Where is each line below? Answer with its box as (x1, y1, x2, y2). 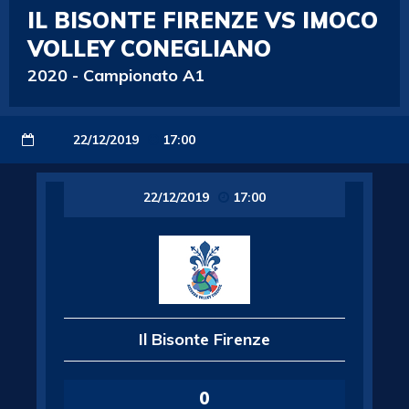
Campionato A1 (83, 65, 204, 86)
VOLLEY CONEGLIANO (27, 35, 271, 62)
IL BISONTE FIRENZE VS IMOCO (27, 6, 378, 34)
